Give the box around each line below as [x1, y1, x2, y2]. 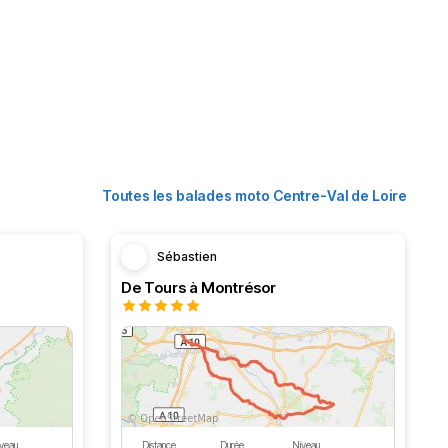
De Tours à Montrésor [121, 278, 276, 297]
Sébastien [157, 249, 217, 264]
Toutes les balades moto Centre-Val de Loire [102, 187, 407, 204]
